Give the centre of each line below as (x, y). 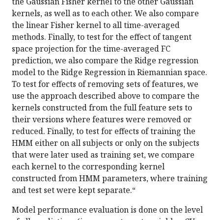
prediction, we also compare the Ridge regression (105, 61)
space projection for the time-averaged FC (91, 49)
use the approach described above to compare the (106, 96)
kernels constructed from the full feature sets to (102, 108)
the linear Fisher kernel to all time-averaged (96, 25)
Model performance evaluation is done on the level (107, 210)
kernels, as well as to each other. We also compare (105, 14)
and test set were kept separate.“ (74, 190)
